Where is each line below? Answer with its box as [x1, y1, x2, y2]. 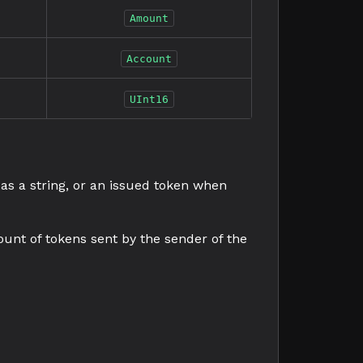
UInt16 [130, 93, 169, 105]
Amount [130, 12, 169, 24]
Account [126, 53, 172, 65]
